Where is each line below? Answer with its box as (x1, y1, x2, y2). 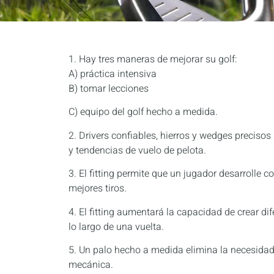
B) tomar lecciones (68, 81, 149, 96)
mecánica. (68, 257, 113, 272)
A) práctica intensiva (68, 67, 157, 81)
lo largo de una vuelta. (68, 219, 164, 234)
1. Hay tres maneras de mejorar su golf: (68, 52, 237, 67)
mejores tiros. (68, 181, 127, 196)
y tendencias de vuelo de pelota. (68, 143, 206, 158)
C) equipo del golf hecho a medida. (68, 105, 218, 120)
